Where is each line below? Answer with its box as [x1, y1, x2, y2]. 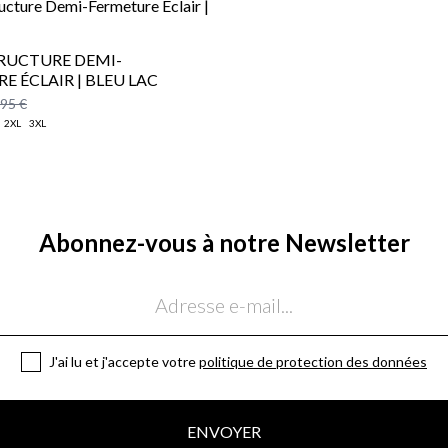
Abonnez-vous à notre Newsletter [38, 227, 410, 257]
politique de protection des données [199, 352, 427, 370]
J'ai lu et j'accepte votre [49, 352, 199, 370]
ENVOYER [187, 421, 261, 441]
